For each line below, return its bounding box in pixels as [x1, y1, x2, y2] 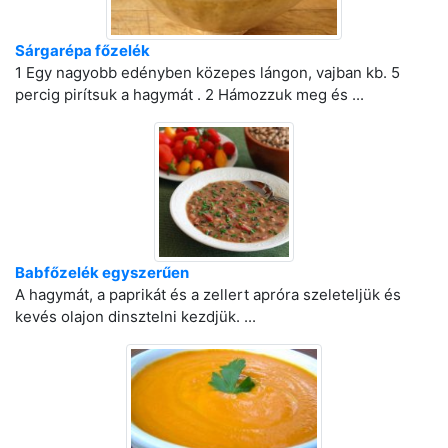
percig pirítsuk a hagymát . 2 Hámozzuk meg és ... [15, 85, 364, 104]
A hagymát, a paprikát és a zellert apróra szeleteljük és [15, 285, 401, 304]
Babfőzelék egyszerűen [15, 263, 189, 282]
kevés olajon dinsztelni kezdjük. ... [15, 307, 256, 326]
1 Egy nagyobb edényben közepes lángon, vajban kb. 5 [15, 63, 400, 82]
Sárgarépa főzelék [15, 41, 150, 60]
